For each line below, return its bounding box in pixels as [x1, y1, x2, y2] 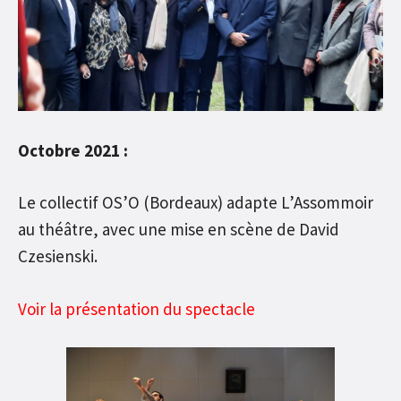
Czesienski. [18, 245, 98, 268]
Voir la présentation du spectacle [18, 297, 255, 320]
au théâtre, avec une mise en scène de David [18, 218, 339, 241]
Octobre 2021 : [18, 139, 128, 161]
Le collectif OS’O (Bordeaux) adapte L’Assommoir [18, 192, 373, 214]
